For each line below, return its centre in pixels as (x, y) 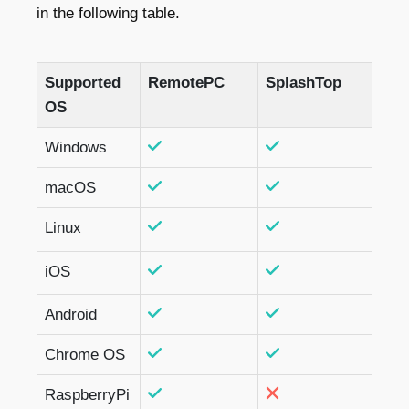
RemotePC (186, 83)
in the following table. (108, 14)
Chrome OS (85, 355)
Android (71, 315)
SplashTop (304, 83)
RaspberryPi (87, 395)
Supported (83, 83)
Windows (76, 148)
